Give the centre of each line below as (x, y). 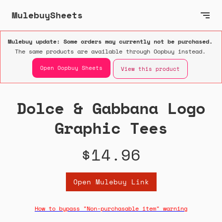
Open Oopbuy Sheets (71, 68)
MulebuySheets (47, 15)
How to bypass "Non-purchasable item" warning (111, 209)
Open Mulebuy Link (111, 182)
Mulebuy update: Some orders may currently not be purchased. (110, 42)
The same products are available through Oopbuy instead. (110, 52)
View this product (150, 69)
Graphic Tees (111, 128)
